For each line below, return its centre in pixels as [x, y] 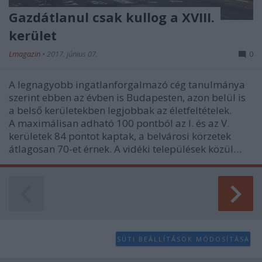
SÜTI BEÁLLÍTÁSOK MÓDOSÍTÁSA [183, 239]
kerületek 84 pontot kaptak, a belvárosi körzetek [120, 136]
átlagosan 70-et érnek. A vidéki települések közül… [125, 149]
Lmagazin [25, 54]
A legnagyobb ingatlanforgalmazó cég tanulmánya [127, 85]
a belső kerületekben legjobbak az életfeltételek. [120, 111]
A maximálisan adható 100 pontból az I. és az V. [119, 123]
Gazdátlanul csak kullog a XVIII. [112, 17]
